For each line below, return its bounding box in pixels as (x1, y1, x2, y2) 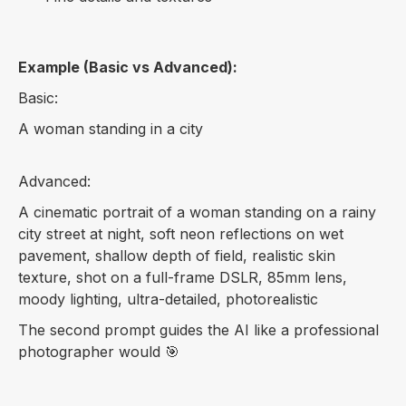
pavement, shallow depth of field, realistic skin (18, 246, 335, 266)
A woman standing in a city (18, 120, 203, 139)
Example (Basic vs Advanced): (18, 58, 237, 77)
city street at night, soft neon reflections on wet (18, 225, 343, 244)
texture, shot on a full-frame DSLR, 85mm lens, (18, 268, 347, 287)
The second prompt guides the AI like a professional (18, 321, 379, 340)
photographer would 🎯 (18, 343, 179, 362)
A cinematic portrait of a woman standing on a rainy (18, 203, 376, 222)
